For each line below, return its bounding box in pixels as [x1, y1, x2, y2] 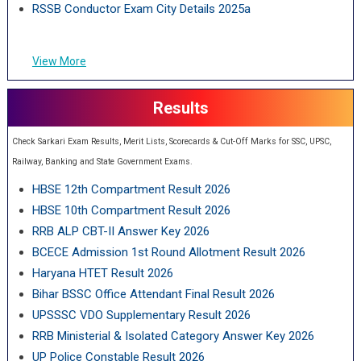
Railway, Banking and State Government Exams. [11, 156, 193, 167]
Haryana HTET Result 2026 [31, 266, 173, 280]
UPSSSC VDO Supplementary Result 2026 [31, 308, 251, 322]
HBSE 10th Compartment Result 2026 [31, 203, 230, 218]
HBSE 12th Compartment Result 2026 [31, 182, 230, 197]
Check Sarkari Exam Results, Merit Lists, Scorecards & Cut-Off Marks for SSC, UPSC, [11, 136, 331, 147]
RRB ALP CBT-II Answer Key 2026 [31, 224, 210, 239]
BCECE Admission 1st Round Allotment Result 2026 [31, 245, 305, 259]
